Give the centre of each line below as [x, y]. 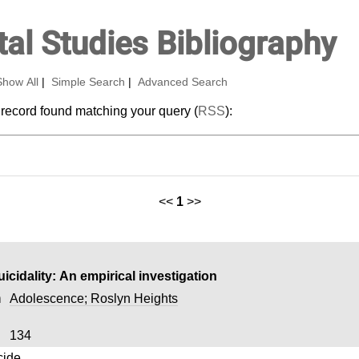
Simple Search [88, 82]
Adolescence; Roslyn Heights [93, 298]
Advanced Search [182, 82]
